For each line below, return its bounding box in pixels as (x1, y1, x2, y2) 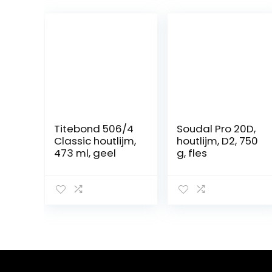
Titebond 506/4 (53, 121, 134, 136)
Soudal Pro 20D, (176, 121, 256, 136)
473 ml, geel (53, 145, 116, 160)
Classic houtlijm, (53, 133, 136, 148)
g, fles (176, 145, 207, 160)
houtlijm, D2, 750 (176, 133, 258, 148)
